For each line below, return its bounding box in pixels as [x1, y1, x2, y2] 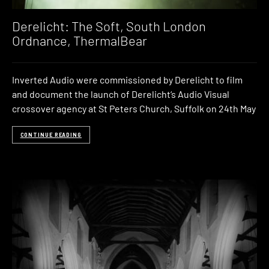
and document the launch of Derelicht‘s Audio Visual [12, 88, 229, 100]
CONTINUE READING [20, 131, 82, 138]
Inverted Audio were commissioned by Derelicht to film [12, 74, 243, 86]
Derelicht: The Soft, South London [12, 17, 206, 34]
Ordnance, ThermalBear [12, 32, 147, 48]
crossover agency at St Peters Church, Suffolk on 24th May [12, 103, 256, 115]
